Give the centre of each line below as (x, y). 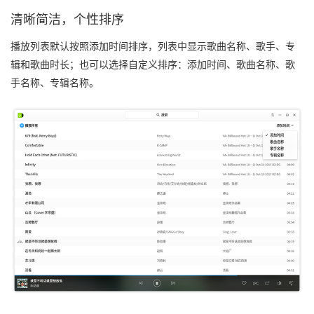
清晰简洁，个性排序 (67, 20)
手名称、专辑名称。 (55, 83)
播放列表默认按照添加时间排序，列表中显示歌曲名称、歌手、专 (153, 46)
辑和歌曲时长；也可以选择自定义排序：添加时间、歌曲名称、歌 (153, 64)
